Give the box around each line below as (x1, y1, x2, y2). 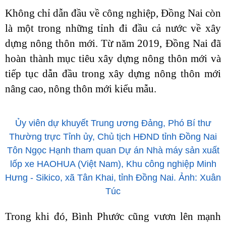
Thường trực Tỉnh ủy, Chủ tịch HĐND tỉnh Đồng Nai (9, 132, 217, 142)
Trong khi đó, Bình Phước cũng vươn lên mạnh (5, 210, 221, 222)
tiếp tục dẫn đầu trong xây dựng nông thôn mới (5, 68, 221, 80)
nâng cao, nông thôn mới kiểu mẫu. (5, 83, 156, 95)
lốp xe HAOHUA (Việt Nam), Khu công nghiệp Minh (10, 159, 216, 169)
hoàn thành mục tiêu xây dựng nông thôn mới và (5, 52, 221, 65)
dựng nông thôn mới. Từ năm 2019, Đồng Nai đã (5, 37, 221, 49)
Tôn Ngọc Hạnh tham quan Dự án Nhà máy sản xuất (7, 145, 219, 155)
